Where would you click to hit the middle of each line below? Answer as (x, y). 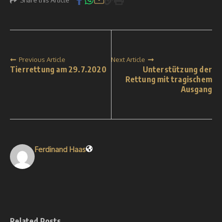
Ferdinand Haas (60, 149)
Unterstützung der (177, 69)
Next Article (128, 59)
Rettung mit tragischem (168, 79)
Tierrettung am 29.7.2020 (58, 69)
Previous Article (42, 59)
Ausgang (196, 89)
